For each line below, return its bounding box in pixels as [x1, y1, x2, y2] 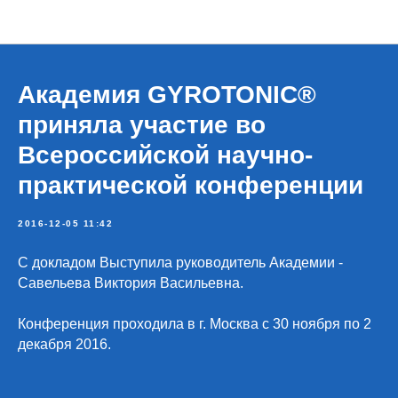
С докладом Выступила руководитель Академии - [18, 255, 343, 270]
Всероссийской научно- [18, 141, 313, 169]
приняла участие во [18, 111, 266, 139]
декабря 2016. [18, 337, 111, 352]
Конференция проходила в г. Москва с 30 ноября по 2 [18, 316, 371, 331]
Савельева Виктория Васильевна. [18, 275, 243, 291]
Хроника [178, 16, 220, 28]
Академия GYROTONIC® [18, 81, 316, 108]
